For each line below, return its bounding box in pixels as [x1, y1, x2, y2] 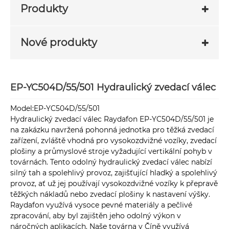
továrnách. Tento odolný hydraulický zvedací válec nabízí [10, 157, 212, 167]
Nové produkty [20, 36, 97, 49]
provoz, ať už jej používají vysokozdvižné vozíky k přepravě [10, 179, 218, 189]
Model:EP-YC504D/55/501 [10, 104, 100, 113]
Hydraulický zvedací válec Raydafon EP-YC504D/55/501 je [10, 114, 214, 124]
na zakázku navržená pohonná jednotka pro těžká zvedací [10, 125, 214, 135]
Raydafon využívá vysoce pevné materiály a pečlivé [10, 200, 192, 210]
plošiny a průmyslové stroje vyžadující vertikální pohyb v [10, 147, 212, 156]
